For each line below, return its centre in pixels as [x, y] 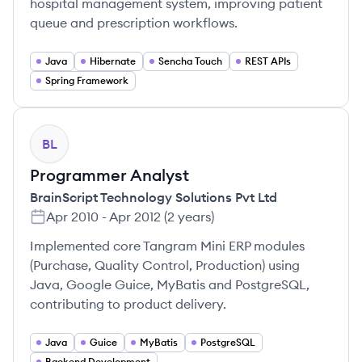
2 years [189, 217]
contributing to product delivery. [128, 304]
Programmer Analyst [109, 175]
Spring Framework [87, 80]
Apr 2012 [135, 217]
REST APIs [268, 61]
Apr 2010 [72, 217]
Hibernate [113, 61]
